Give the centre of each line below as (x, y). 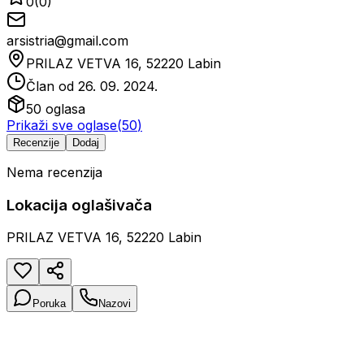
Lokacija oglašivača (79, 205)
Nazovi (115, 304)
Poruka (49, 304)
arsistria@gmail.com (67, 40)
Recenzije (36, 142)
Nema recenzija (54, 172)
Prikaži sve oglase (62, 125)
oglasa (63, 108)
